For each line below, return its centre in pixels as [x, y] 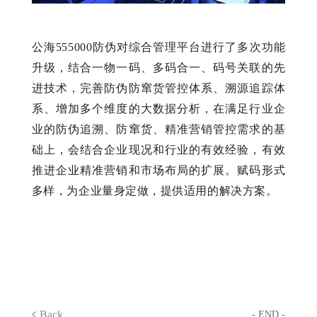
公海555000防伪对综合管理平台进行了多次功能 [158, 47]
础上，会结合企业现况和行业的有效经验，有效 [158, 149]
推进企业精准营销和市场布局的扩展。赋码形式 [158, 170]
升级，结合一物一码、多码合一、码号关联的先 [158, 67]
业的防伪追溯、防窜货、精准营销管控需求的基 [158, 129]
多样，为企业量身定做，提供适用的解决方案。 [155, 190]
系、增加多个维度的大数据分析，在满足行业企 [158, 108]
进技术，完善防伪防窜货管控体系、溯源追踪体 [158, 88]
